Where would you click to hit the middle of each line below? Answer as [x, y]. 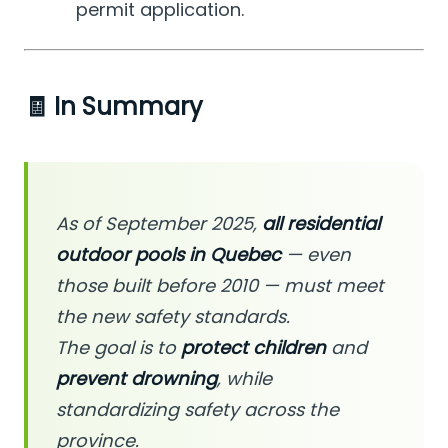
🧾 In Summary [113, 107]
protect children [253, 348]
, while [244, 379]
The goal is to [118, 348]
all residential [321, 224]
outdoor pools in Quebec [168, 255]
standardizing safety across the [197, 410]
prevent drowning [136, 379]
